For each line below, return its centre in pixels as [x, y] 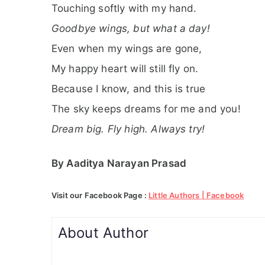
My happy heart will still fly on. [125, 68]
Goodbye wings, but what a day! [131, 28]
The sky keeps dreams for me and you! [146, 109]
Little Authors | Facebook [196, 195]
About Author [103, 232]
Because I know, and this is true [129, 88]
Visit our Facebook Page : [100, 195]
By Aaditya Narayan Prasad [119, 163]
